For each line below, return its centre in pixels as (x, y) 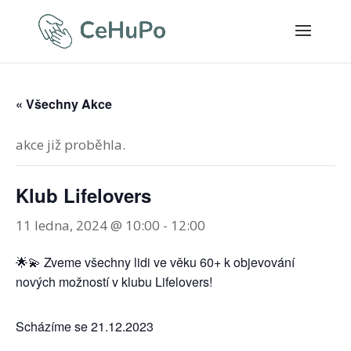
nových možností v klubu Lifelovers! (114, 282)
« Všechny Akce (64, 104)
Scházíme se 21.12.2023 (85, 326)
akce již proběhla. (71, 145)
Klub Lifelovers (83, 195)
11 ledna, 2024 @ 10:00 (88, 225)
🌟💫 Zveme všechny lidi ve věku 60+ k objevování (155, 262)
